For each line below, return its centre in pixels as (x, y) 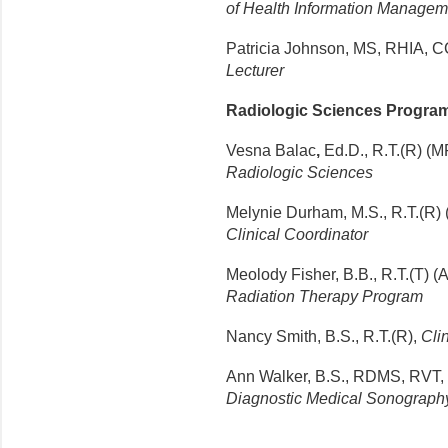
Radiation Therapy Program (324, 297)
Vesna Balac (271, 151)
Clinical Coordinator (297, 235)
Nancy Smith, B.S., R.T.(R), (321, 337)
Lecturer (257, 71)
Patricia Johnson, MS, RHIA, (329, 49)
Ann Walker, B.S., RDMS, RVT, (335, 377)
